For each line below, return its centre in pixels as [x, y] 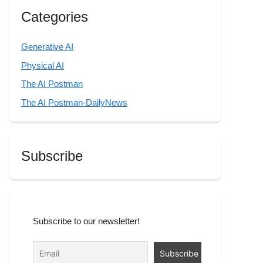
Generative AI [47, 47]
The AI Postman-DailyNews [74, 102]
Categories [55, 17]
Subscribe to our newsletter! [86, 221]
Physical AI [43, 65]
